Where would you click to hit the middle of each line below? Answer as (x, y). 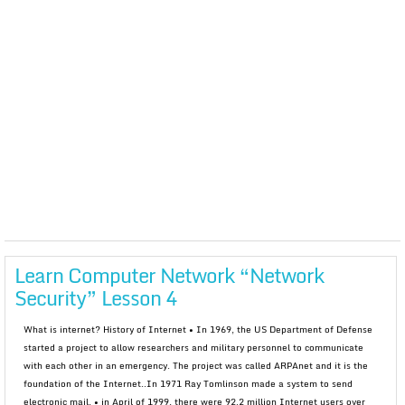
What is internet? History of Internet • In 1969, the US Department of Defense (198, 329)
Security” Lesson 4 (95, 298)
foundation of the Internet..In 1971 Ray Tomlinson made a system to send (188, 383)
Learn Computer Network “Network (169, 275)
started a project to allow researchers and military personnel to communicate (193, 347)
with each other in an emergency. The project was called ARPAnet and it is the (196, 365)
